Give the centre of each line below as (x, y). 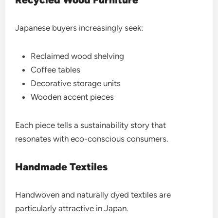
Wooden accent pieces (73, 97)
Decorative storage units (76, 83)
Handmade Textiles (62, 167)
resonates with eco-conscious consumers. (92, 139)
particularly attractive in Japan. (72, 208)
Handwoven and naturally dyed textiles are (93, 195)
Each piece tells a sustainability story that (91, 125)
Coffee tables (56, 70)
